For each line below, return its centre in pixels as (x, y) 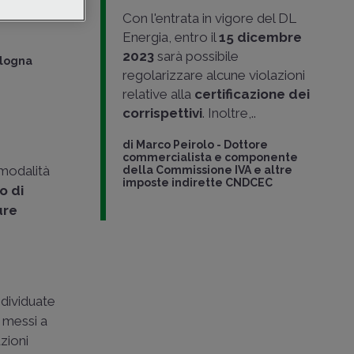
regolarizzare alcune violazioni (213, 75)
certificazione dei (252, 94)
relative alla (158, 94)
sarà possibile (196, 56)
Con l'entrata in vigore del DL (209, 18)
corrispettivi (162, 113)
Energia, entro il (170, 37)
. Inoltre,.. (229, 113)
